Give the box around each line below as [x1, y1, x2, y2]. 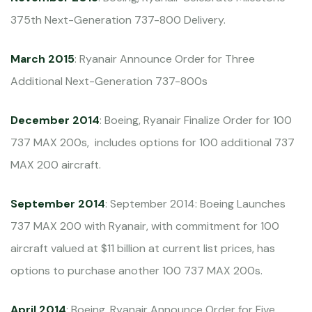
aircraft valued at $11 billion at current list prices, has [10, 241, 275, 256]
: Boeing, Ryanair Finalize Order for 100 [100, 113, 292, 128]
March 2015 [10, 52, 75, 67]
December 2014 [10, 113, 100, 128]
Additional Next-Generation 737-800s [10, 74, 208, 89]
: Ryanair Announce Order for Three [75, 52, 255, 67]
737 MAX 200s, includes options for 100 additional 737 [10, 135, 295, 150]
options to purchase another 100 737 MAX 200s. [10, 263, 263, 279]
